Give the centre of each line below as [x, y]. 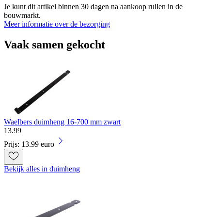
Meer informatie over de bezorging [57, 24]
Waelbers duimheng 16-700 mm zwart [62, 122]
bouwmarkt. [22, 15]
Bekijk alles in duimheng [42, 169]
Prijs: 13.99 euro [29, 144]
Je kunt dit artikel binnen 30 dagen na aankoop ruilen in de [93, 6]
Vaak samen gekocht [54, 44]
